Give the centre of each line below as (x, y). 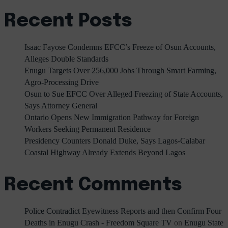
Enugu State (204, 222)
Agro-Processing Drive (62, 82)
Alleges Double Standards (66, 59)
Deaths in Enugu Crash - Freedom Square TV (98, 222)
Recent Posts (68, 21)
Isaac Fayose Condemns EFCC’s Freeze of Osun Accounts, (120, 47)
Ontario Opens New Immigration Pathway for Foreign (112, 117)
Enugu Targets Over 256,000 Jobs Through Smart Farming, (120, 70)
